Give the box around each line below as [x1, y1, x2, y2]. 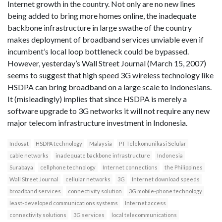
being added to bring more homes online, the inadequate [7, 11, 196, 21]
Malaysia [89, 140, 112, 147]
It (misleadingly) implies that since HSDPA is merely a [7, 94, 187, 104]
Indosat [9, 140, 29, 147]
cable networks [9, 152, 49, 159]
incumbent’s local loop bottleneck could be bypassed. [7, 47, 189, 56]
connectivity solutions [9, 212, 66, 219]
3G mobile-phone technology [129, 188, 202, 195]
